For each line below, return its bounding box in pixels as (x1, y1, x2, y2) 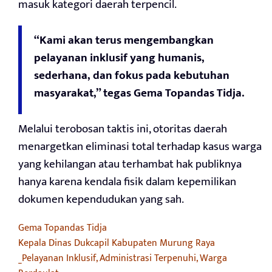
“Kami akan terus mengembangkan (34, 30, 214, 50)
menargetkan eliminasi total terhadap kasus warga (18, 137, 262, 156)
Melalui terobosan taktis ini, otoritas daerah (18, 119, 227, 138)
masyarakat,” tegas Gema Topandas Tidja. (34, 83, 244, 103)
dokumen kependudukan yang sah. (18, 189, 184, 209)
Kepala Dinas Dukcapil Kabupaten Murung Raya (18, 234, 215, 251)
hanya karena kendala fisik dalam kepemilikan (18, 172, 236, 191)
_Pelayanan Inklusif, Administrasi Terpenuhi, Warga (18, 250, 227, 267)
